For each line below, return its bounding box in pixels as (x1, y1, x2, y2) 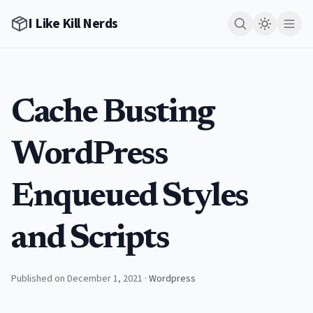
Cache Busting (11, 97, 214, 131)
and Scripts (11, 223, 169, 256)
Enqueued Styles (11, 181, 249, 214)
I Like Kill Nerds (28, 14, 118, 34)
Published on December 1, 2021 (11, 272, 143, 286)
